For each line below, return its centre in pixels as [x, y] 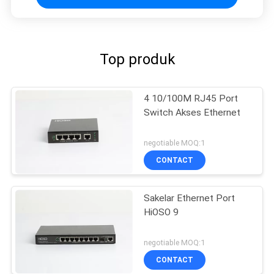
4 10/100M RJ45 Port [191, 98]
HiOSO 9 [161, 212]
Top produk [137, 59]
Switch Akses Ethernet [192, 112]
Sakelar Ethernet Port [190, 198]
